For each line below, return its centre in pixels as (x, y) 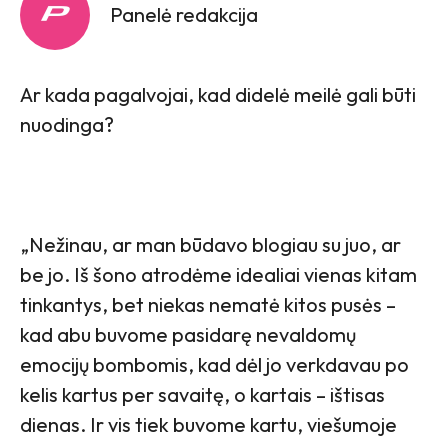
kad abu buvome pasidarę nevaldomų (188, 334)
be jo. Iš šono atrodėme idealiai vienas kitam (218, 274)
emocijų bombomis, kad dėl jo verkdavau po (214, 364)
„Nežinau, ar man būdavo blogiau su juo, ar (210, 244)
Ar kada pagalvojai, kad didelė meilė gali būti (218, 94)
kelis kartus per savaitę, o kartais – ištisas (202, 394)
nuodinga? (67, 124)
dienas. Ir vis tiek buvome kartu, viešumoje (208, 424)
